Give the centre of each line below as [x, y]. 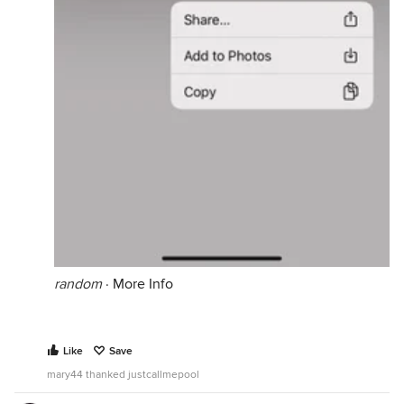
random [78, 285]
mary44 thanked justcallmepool [123, 375]
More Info [143, 285]
